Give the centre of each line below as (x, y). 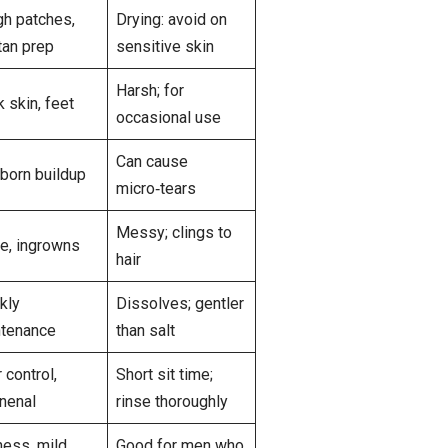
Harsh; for (150, 91)
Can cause (152, 162)
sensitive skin (165, 47)
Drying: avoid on (171, 20)
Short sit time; (164, 375)
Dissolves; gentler (180, 304)
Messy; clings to (174, 233)
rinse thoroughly (172, 402)
